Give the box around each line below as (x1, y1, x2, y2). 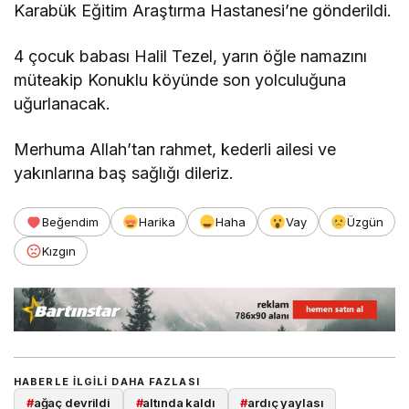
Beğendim (42, 214, 99, 229)
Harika (139, 214, 175, 229)
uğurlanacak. (14, 93, 110, 113)
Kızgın (42, 243, 76, 258)
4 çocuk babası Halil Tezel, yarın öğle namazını (14, 46, 368, 66)
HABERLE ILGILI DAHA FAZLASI (14, 374, 200, 388)
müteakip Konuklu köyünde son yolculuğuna (14, 69, 347, 89)
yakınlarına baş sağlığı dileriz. (14, 163, 235, 183)
